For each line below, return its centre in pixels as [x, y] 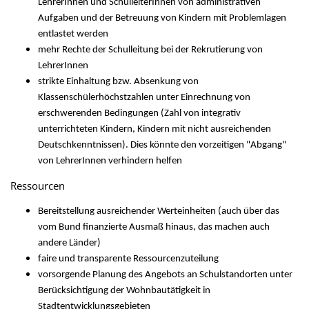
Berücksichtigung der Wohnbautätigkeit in [124, 291]
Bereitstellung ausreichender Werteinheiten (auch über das [159, 211]
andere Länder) [69, 243]
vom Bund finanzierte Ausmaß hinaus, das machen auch [154, 227]
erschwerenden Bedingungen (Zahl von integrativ [139, 113]
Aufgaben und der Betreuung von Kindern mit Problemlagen [162, 18]
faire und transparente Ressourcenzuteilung [128, 259]
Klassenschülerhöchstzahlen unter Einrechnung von [144, 98]
